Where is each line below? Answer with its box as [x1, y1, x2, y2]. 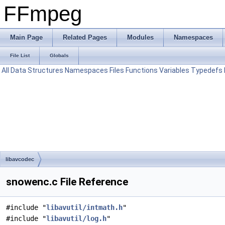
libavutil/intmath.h [46, 203, 123, 211]
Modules [127, 34, 154, 41]
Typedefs [191, 66, 222, 74]
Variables [159, 66, 189, 74]
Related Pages [63, 34, 107, 41]
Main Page [10, 34, 43, 41]
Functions [126, 66, 158, 74]
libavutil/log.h [46, 214, 106, 222]
